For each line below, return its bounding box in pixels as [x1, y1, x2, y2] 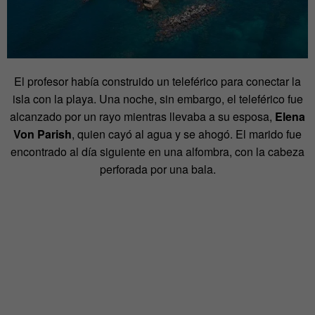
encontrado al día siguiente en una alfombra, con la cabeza [11, 143, 304, 160]
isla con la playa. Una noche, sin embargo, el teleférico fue [12, 91, 303, 108]
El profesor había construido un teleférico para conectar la [14, 73, 301, 90]
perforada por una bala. [99, 161, 216, 178]
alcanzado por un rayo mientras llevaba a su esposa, [10, 108, 275, 125]
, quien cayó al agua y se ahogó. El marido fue [72, 126, 302, 143]
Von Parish [13, 126, 72, 143]
